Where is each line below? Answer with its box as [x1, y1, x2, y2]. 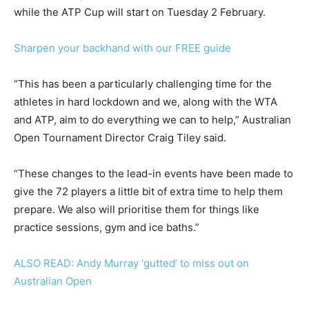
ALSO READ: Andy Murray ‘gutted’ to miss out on [14, 256, 249, 270]
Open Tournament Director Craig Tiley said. [14, 130, 226, 144]
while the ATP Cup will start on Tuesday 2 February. [14, 5, 266, 19]
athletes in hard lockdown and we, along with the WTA [14, 94, 277, 108]
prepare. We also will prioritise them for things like [14, 202, 259, 216]
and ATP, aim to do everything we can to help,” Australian [14, 112, 291, 126]
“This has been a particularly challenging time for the [14, 77, 272, 90]
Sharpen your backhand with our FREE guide [14, 41, 231, 54]
